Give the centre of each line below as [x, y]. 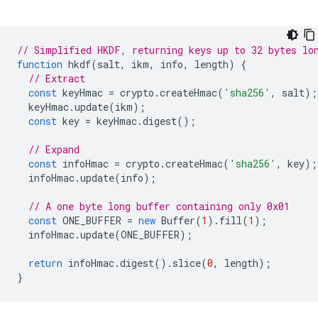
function [40, 65]
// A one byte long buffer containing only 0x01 [159, 207]
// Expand [54, 150]
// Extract [57, 79]
